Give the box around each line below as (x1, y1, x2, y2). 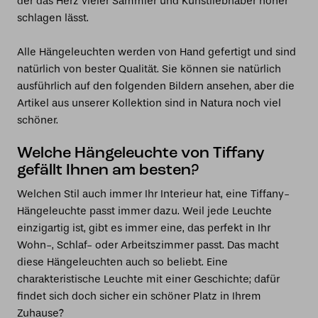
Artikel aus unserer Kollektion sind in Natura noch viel (17, 97, 281, 109)
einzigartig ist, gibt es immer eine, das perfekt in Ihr (17, 221, 270, 234)
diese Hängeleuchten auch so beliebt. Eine (17, 256, 228, 268)
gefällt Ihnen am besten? (17, 163, 199, 179)
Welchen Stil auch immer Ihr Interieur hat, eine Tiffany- (17, 187, 290, 200)
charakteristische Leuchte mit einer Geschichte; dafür (17, 273, 280, 285)
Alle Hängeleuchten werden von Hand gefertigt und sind (17, 45, 296, 58)
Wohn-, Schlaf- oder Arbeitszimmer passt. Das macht (17, 238, 279, 251)
